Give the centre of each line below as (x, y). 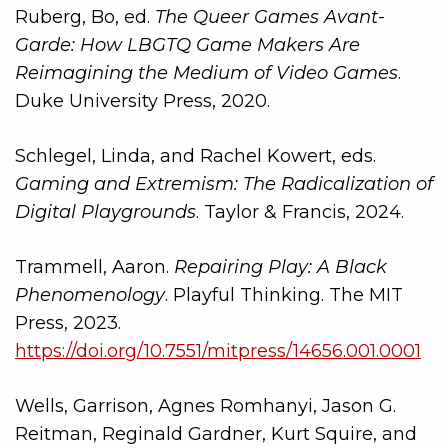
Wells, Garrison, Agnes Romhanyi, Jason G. (205, 405)
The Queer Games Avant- (270, 16)
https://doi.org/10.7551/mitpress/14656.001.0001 (218, 350)
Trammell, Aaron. (94, 266)
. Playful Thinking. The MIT (284, 294)
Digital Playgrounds (105, 211)
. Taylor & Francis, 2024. (300, 211)
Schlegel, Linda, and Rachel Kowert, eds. (195, 155)
